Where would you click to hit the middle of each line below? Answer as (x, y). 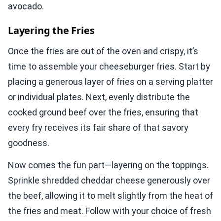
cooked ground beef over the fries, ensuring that (103, 112)
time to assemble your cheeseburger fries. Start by (109, 67)
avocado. (26, 6)
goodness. (29, 143)
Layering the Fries (51, 31)
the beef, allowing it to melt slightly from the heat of (110, 196)
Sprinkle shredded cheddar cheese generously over (109, 181)
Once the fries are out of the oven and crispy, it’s (103, 51)
